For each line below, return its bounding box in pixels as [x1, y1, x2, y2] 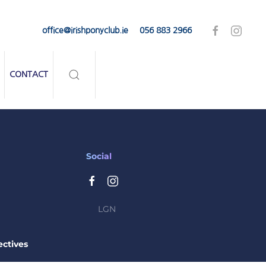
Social [85, 151, 112, 161]
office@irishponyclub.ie [42, 26, 128, 34]
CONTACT [9, 70, 48, 78]
